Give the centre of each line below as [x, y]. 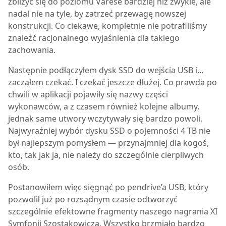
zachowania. [32, 50]
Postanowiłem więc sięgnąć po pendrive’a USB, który [108, 187]
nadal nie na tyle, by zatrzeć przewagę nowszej [97, 14]
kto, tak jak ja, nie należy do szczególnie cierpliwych [106, 155]
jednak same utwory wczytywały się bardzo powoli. [105, 119]
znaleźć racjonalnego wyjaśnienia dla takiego [94, 38]
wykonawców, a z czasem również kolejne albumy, [104, 106]
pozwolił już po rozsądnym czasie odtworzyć [93, 199]
